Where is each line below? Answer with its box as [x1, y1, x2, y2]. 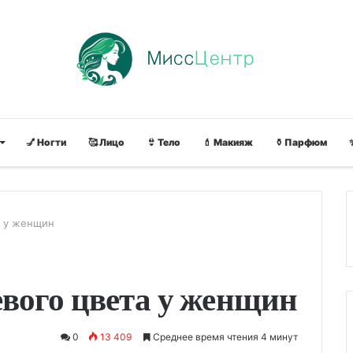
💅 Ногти [25, 136, 66, 148]
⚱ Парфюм [274, 136, 327, 148]
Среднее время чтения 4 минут [150, 331, 298, 343]
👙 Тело [146, 136, 180, 148]
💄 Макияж [202, 136, 253, 148]
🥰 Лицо [87, 136, 124, 148]
